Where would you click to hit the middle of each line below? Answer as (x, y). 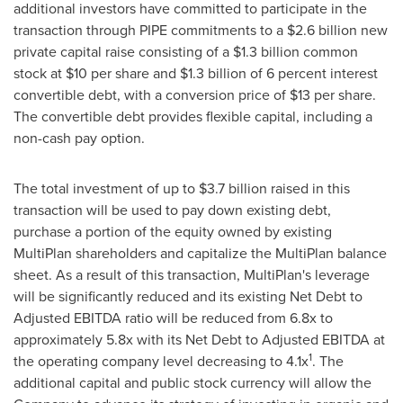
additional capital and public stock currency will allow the (193, 382)
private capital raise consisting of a (123, 51)
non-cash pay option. (79, 138)
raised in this (309, 188)
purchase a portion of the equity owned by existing (173, 231)
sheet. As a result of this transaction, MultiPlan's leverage (192, 274)
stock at (40, 73)
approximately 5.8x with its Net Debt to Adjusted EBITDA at (199, 339)
